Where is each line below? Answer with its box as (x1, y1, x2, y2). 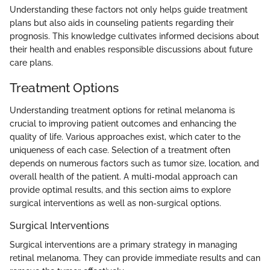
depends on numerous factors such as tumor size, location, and (10, 159, 259, 169)
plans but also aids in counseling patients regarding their (10, 17, 234, 28)
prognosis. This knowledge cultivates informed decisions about (10, 31, 259, 41)
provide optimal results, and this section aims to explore (10, 185, 231, 195)
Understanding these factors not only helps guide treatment (10, 4, 248, 14)
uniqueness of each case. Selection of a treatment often (10, 145, 230, 155)
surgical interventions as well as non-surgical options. (10, 198, 221, 209)
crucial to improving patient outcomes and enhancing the (10, 119, 236, 129)
